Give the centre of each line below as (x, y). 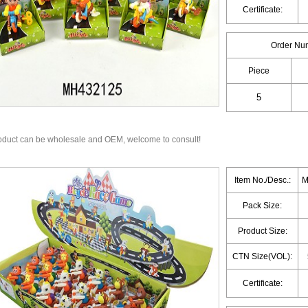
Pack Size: (262, 206)
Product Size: (262, 231)
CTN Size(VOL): (262, 256)
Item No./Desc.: (262, 180)
